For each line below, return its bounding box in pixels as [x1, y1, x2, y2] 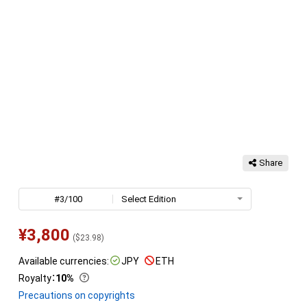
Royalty [18, 272, 51, 284]
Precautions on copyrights [18, 289, 135, 301]
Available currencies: [18, 255, 109, 267]
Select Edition [121, 193, 176, 204]
